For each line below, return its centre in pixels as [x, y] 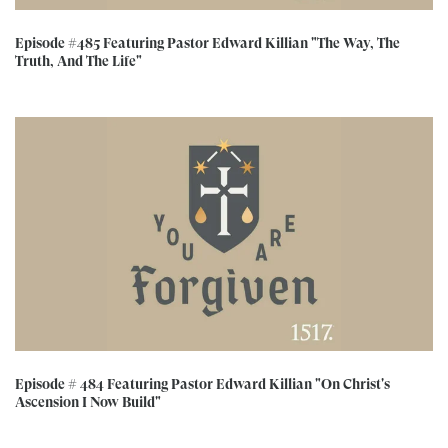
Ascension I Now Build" [88, 402]
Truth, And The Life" [78, 61]
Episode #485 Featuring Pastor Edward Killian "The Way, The [207, 43]
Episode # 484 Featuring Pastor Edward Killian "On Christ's [202, 384]
